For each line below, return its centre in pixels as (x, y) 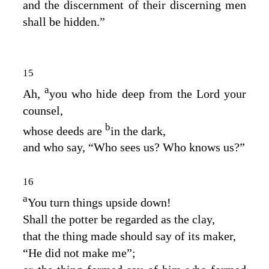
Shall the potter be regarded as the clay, (119, 219)
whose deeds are (64, 131)
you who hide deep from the (123, 93)
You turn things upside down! (99, 203)
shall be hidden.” (64, 22)
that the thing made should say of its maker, (129, 236)
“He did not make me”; (79, 253)
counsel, (43, 110)
